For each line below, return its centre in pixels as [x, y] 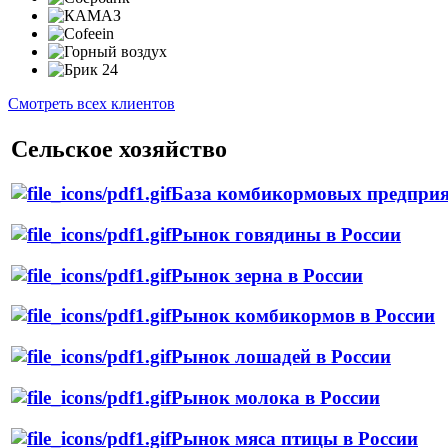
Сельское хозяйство [119, 149]
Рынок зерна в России [267, 275]
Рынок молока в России [275, 397]
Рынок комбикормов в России [303, 316]
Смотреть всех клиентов [91, 104]
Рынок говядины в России [286, 234]
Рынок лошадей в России [281, 357]
